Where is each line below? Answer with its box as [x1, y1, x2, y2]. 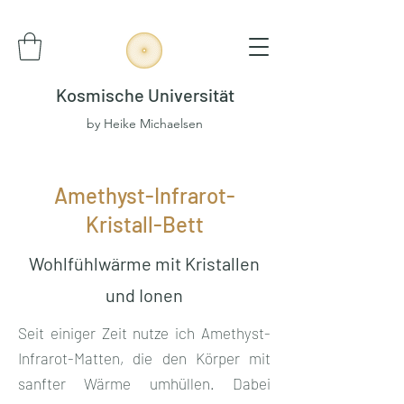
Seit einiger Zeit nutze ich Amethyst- [18, 323, 271, 342]
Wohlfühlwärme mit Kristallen [29, 252, 260, 274]
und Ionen [106, 283, 183, 306]
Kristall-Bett [85, 210, 204, 237]
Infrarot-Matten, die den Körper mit [18, 348, 271, 367]
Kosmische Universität [55, 83, 234, 106]
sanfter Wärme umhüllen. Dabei [18, 373, 271, 392]
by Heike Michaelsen [87, 115, 203, 132]
